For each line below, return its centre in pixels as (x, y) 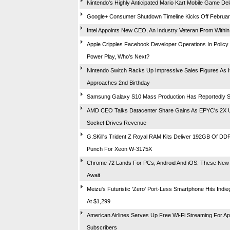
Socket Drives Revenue (117, 122)
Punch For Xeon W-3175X (119, 149)
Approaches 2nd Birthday (118, 82)
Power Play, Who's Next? (118, 56)
